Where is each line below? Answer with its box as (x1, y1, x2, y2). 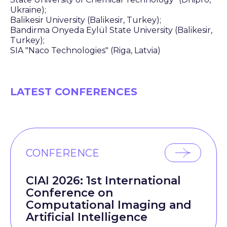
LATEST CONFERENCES (10, 86, 137, 98)
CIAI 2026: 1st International (26, 174, 181, 187)
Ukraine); (10, 5, 46, 15)
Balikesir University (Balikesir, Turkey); (10, 15, 161, 25)
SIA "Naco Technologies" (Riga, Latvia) (10, 46, 161, 55)
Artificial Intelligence (26, 210, 147, 224)
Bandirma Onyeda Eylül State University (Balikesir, (10, 25, 212, 35)
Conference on (26, 186, 113, 200)
